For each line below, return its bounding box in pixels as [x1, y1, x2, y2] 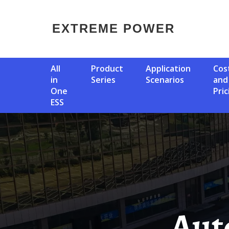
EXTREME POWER [61, 21, 175, 35]
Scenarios [146, 74, 184, 85]
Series [91, 74, 116, 85]
